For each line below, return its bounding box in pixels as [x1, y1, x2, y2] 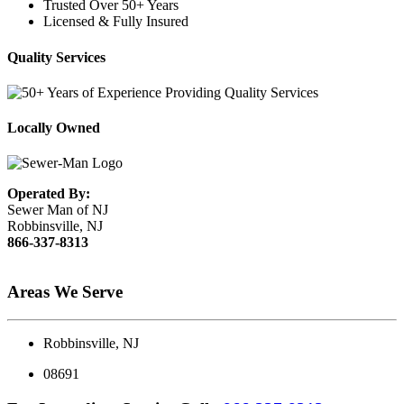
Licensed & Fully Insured [43, 14, 188, 30]
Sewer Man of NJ [7, 202, 108, 218]
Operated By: [7, 186, 90, 202]
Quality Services [7, 49, 106, 65]
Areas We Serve [7, 282, 123, 302]
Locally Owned [7, 120, 100, 136]
